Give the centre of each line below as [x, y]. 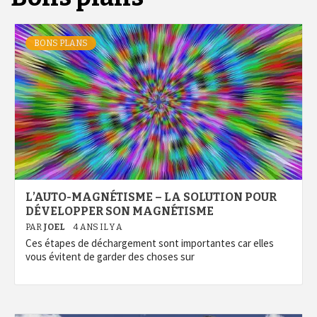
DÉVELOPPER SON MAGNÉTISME [120, 211]
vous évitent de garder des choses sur [110, 257]
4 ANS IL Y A [98, 227]
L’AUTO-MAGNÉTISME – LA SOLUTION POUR [151, 197]
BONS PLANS [61, 43]
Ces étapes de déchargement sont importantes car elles [150, 243]
